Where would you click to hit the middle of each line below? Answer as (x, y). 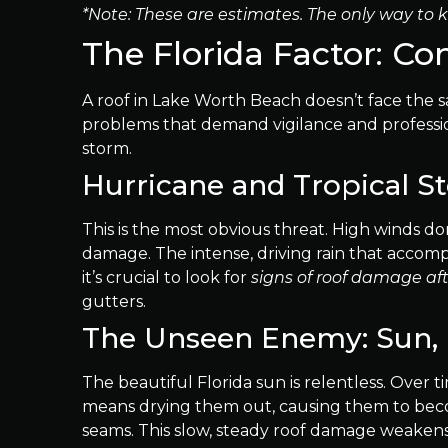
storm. (107, 148)
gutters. (114, 301)
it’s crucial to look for (166, 277)
